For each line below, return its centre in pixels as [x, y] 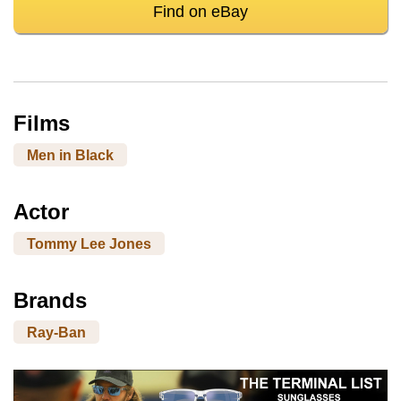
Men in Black [70, 155]
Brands [50, 301]
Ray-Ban [56, 332]
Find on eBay [200, 12]
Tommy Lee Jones [89, 243]
